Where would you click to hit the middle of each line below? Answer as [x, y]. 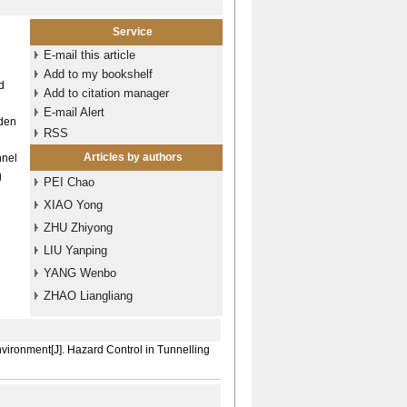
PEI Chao [69, 182]
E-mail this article [89, 55]
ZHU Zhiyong [78, 228]
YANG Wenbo [79, 273]
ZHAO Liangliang [88, 296]
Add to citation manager [106, 93]
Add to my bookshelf [98, 74]
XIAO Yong [73, 205]
